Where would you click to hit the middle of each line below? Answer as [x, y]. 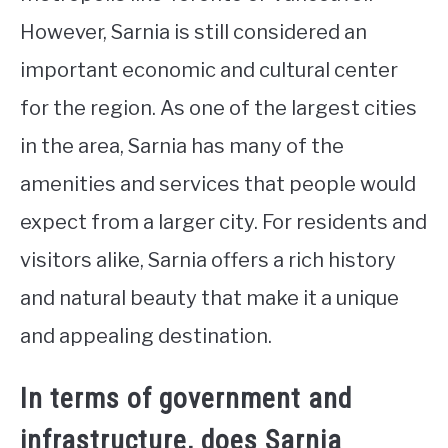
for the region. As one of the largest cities [218, 108]
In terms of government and [186, 399]
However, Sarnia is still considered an [193, 32]
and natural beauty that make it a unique [209, 298]
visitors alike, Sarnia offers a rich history [208, 260]
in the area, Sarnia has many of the [182, 146]
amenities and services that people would [218, 184]
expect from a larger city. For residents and [223, 222]
